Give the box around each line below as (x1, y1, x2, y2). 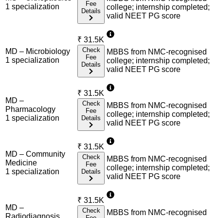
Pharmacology (5, 105, 55, 113)
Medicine (5, 158, 37, 167)
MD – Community (5, 149, 65, 158)
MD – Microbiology (5, 47, 70, 55)
